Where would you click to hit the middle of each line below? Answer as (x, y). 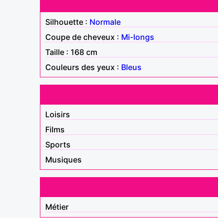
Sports (58, 144)
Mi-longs (138, 37)
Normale (105, 22)
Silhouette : (67, 22)
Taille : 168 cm (71, 52)
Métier (57, 207)
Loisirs (58, 114)
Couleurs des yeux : (83, 67)
